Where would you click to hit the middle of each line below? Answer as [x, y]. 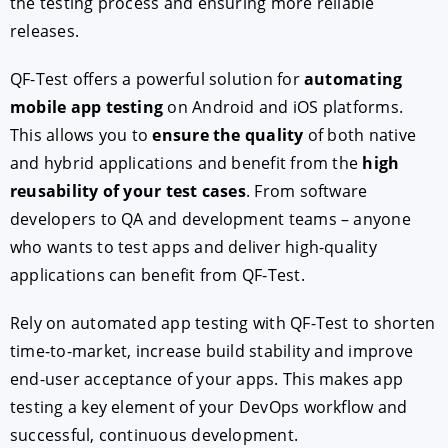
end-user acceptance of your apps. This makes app [207, 379]
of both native [359, 135]
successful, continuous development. [154, 435]
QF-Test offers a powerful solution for [157, 79]
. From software [306, 191]
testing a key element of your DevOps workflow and [209, 407]
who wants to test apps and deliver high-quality [193, 247]
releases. [45, 31]
